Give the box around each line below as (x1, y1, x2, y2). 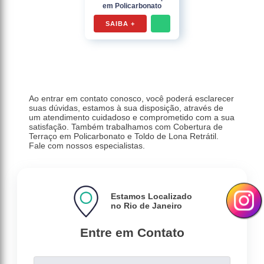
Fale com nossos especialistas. (29, 141, 146, 151)
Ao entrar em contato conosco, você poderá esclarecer (29, 94, 235, 104)
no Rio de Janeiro (111, 201, 182, 211)
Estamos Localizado (111, 192, 192, 202)
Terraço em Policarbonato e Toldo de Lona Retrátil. (29, 131, 219, 141)
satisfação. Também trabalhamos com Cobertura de (29, 122, 223, 132)
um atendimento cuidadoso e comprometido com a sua (29, 113, 235, 123)
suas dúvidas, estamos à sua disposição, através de (29, 103, 224, 113)
